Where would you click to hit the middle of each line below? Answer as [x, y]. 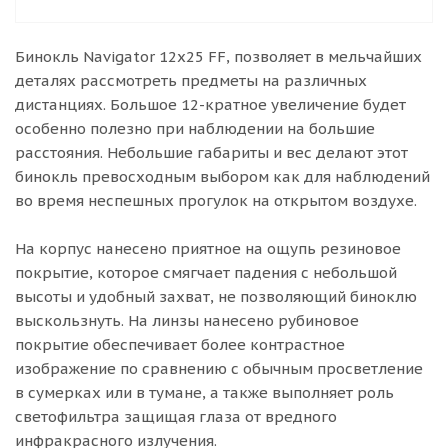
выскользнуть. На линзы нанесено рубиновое [187, 320]
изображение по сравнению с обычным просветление [219, 368]
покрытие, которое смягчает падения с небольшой [206, 272]
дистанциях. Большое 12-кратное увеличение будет [210, 104]
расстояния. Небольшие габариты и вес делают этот [211, 152]
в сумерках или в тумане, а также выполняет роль [204, 392]
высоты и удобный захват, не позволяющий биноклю [216, 296]
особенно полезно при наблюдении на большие [195, 128]
